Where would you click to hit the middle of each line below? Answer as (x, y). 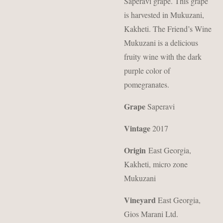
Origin (135, 150)
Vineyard (140, 200)
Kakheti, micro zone (156, 164)
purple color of (147, 70)
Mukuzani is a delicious (161, 43)
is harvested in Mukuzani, (164, 15)
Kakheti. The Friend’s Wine (168, 29)
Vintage (137, 128)
